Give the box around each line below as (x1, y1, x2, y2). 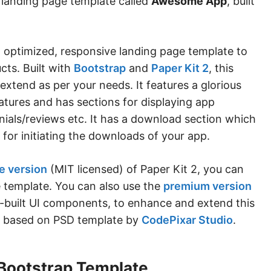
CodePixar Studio (142, 213, 233, 226)
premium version (163, 179, 252, 192)
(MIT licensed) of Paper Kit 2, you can (47, 162, 244, 175)
